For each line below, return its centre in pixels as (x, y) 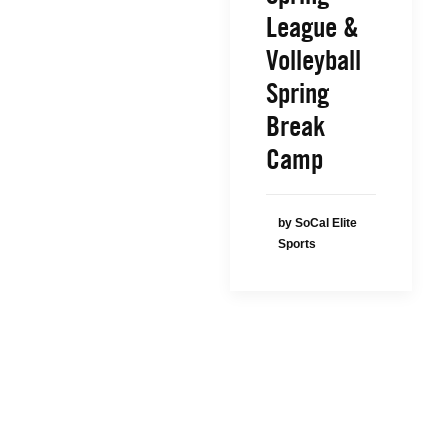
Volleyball (313, 60)
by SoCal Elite (317, 223)
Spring (297, 93)
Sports (297, 244)
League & (312, 27)
